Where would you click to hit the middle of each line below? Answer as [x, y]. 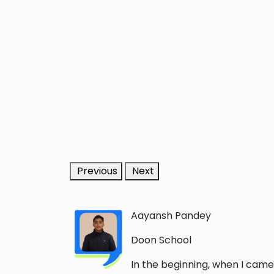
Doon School [161, 240]
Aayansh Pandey [171, 216]
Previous [97, 171]
